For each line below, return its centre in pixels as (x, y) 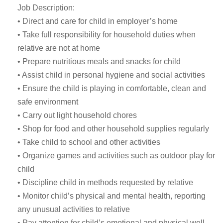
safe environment (48, 102)
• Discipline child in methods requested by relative (105, 182)
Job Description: (46, 8)
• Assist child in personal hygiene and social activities (111, 75)
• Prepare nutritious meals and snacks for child (99, 61)
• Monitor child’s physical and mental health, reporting (111, 196)
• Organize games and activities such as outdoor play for (116, 156)
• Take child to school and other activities (89, 142)
